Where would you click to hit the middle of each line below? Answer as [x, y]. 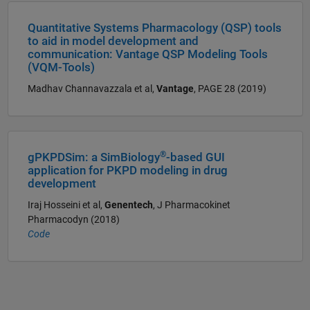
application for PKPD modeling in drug [127, 170]
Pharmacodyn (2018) [73, 220]
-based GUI [195, 157]
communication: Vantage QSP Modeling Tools [147, 54]
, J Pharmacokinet [191, 205]
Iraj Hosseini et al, [66, 205]
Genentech [128, 205]
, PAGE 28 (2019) [230, 88]
